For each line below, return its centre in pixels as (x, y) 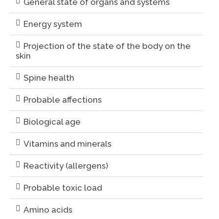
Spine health (49, 77)
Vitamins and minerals (67, 143)
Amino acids (48, 209)
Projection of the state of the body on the (107, 46)
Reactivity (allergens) (66, 165)
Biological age (52, 121)
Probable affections (63, 99)
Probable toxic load (63, 187)
